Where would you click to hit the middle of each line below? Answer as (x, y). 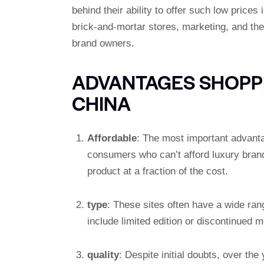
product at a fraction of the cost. (157, 171)
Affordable (112, 138)
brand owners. (103, 43)
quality (103, 255)
